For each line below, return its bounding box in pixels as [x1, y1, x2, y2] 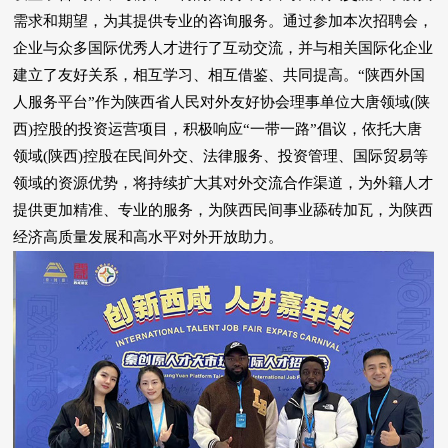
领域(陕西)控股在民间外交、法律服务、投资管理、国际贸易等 [13, 148, 429, 165]
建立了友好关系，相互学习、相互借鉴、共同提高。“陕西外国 [13, 67, 426, 84]
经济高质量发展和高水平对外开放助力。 [13, 229, 284, 246]
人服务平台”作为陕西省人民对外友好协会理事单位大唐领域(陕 [13, 94, 431, 111]
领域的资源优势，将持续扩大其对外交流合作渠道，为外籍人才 [13, 175, 434, 192]
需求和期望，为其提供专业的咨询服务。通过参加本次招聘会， [13, 13, 434, 30]
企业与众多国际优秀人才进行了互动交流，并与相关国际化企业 [13, 40, 434, 57]
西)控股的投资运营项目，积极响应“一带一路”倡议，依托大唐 [13, 121, 423, 138]
